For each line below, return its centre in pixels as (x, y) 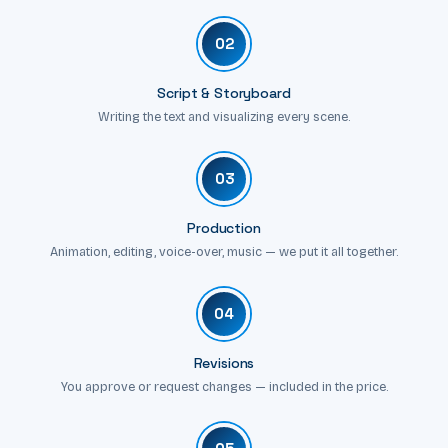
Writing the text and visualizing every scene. (224, 116)
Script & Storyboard (224, 92)
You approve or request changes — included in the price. (224, 386)
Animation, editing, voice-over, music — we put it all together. (224, 251)
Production (224, 227)
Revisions (224, 362)
